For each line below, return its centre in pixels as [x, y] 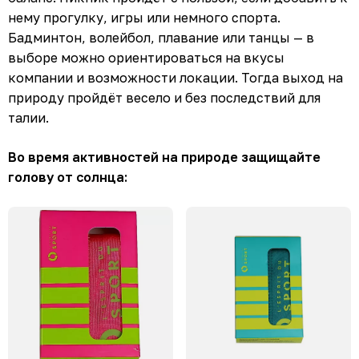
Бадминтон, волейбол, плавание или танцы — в [161, 37]
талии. [28, 117]
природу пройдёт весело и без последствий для [164, 97]
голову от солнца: [68, 177]
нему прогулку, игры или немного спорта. [144, 17]
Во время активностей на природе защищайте [164, 157]
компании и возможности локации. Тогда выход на [175, 77]
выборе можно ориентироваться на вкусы [146, 57]
